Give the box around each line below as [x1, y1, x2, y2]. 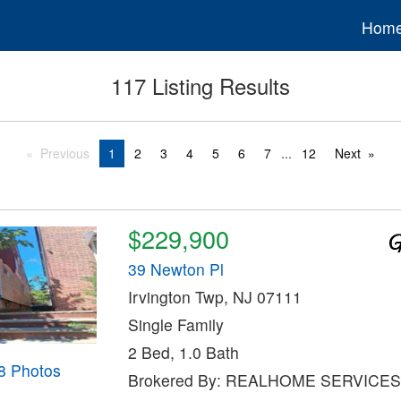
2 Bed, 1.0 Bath [127, 341, 239, 364]
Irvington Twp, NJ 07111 [127, 286, 302, 309]
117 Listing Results [111, 70, 290, 102]
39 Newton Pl [127, 258, 224, 281]
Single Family [127, 313, 224, 337]
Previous [39, 144, 90, 163]
